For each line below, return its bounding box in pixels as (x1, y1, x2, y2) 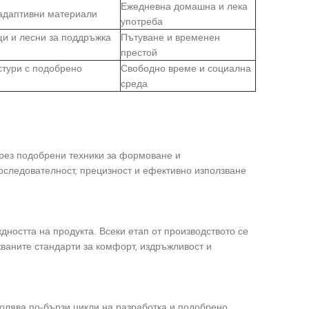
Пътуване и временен (120, 32, 220, 43)
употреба (120, 16, 163, 27)
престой (120, 47, 157, 58)
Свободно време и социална (120, 63, 251, 74)
